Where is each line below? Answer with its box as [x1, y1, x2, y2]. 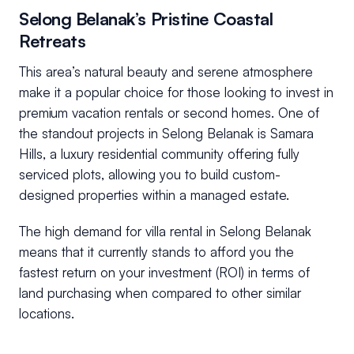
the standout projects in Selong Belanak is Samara [19, 125, 314, 142]
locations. [19, 305, 74, 322]
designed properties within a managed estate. [19, 186, 293, 204]
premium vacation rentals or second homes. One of [19, 104, 319, 122]
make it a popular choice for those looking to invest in [19, 84, 333, 101]
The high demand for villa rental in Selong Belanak [19, 223, 311, 240]
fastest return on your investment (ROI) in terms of [19, 264, 310, 281]
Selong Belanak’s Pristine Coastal [19, 8, 273, 30]
